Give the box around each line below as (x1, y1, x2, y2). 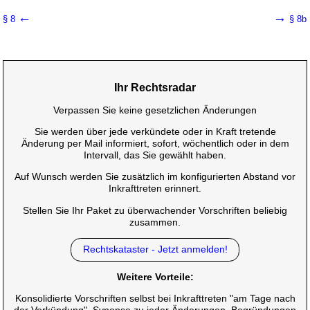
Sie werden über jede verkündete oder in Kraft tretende (34, 126, 276, 138)
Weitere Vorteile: (116, 271, 194, 282)
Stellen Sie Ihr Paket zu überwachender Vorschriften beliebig (23, 204, 287, 216)
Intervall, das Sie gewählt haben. (84, 149, 226, 161)
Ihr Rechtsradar (114, 81, 196, 93)
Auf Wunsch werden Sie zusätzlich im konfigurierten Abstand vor (15, 171, 295, 183)
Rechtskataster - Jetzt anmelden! (82, 244, 228, 255)
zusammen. (129, 216, 181, 228)
